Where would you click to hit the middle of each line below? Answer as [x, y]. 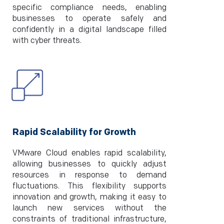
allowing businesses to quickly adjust [89, 164]
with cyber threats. [47, 41]
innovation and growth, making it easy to [89, 197]
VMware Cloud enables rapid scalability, [89, 153]
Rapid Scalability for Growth [74, 132]
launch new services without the [89, 208]
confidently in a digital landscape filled [89, 30]
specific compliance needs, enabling [89, 8]
